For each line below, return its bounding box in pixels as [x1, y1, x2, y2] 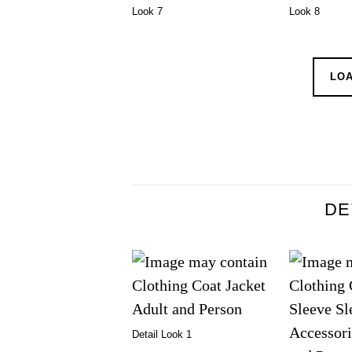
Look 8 [289, 5, 320, 18]
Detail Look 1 [132, 328, 192, 340]
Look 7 [132, 5, 163, 18]
